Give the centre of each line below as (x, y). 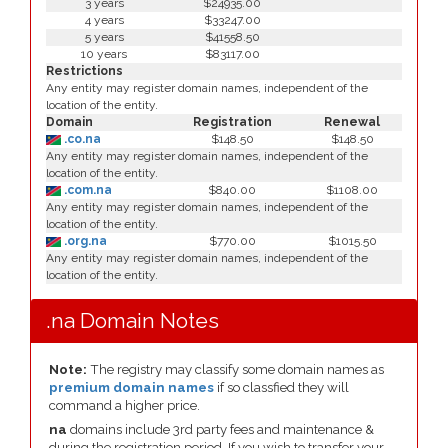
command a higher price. (124, 405)
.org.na (84, 241)
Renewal (352, 122)
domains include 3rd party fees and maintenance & (220, 429)
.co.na (81, 139)
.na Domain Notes (132, 320)
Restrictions (84, 71)
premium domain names (131, 387)
